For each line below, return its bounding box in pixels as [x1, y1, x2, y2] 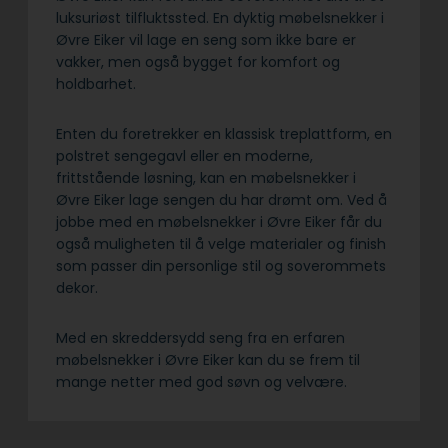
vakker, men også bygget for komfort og [56, 51, 340, 72]
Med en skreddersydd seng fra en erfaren [56, 327, 345, 348]
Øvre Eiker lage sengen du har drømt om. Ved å [56, 189, 387, 210]
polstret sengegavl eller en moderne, [56, 145, 313, 166]
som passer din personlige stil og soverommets [56, 255, 386, 276]
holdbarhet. [56, 73, 136, 94]
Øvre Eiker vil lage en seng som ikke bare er [56, 29, 356, 50]
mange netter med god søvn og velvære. [56, 371, 351, 392]
